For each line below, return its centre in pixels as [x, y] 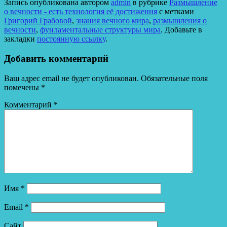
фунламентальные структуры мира [100, 30]
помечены [23, 87]
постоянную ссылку [71, 39]
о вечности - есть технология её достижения [81, 12]
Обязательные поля [174, 78]
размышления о [180, 21]
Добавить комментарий [56, 59]
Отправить [23, 6]
